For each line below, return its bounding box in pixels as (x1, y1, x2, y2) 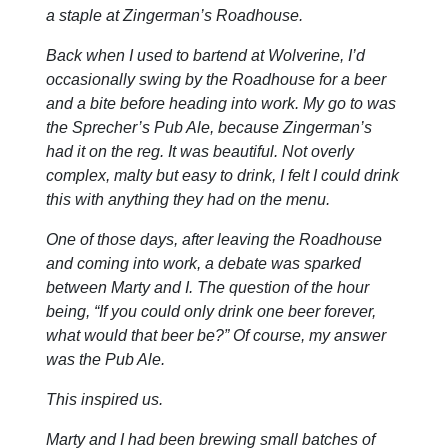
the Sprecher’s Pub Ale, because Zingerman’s (46, 118, 373, 136)
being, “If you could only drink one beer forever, (46, 302, 377, 320)
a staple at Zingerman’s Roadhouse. (46, 6, 304, 24)
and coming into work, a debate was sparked (46, 254, 362, 272)
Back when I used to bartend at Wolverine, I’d (46, 46, 366, 64)
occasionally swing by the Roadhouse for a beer (46, 70, 387, 88)
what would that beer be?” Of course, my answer (46, 326, 387, 344)
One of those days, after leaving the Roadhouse (46, 230, 383, 248)
